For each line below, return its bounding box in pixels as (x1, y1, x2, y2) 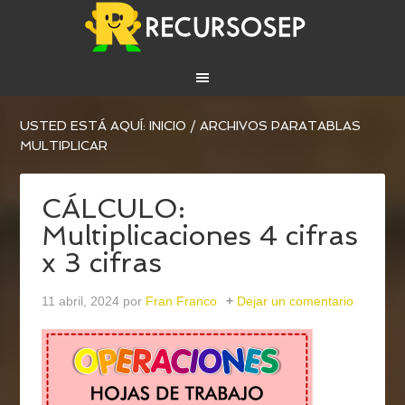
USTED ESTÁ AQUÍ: (20, 118, 150, 134)
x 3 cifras (42, 247, 163, 279)
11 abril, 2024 (42, 294, 120, 309)
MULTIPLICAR (20, 138, 108, 154)
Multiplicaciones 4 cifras (42, 220, 359, 252)
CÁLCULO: (42, 193, 186, 225)
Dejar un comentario (237, 294, 354, 309)
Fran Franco (146, 294, 218, 309)
